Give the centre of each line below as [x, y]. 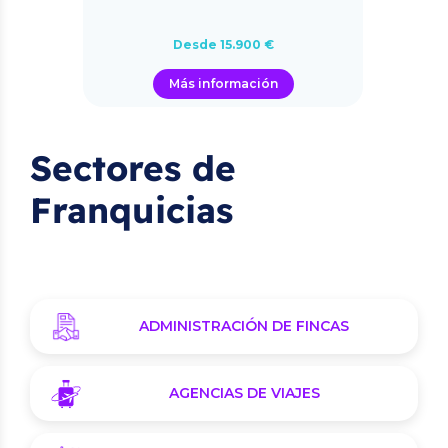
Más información [223, 83]
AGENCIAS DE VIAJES [244, 393]
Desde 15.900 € [223, 44]
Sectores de [133, 168]
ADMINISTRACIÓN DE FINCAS [244, 326]
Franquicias [131, 210]
